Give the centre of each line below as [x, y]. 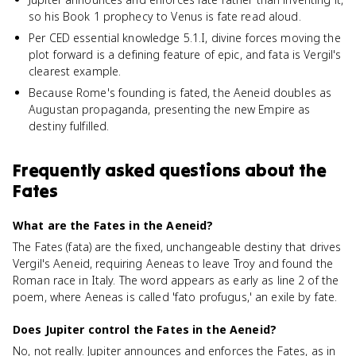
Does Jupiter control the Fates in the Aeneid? [145, 329]
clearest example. [75, 71]
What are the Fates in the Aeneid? [113, 225]
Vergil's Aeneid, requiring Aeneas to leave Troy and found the [173, 263]
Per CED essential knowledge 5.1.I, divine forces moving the [185, 38]
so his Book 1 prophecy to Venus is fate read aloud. [165, 16]
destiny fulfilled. [69, 126]
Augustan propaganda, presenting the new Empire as [170, 109]
